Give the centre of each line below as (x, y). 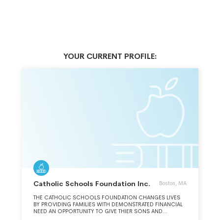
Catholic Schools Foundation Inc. (92, 183)
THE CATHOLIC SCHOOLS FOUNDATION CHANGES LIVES (107, 197)
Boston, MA (173, 183)
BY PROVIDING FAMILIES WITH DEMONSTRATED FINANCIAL (108, 204)
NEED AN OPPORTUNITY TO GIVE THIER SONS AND (98, 211)
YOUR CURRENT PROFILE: (110, 56)
